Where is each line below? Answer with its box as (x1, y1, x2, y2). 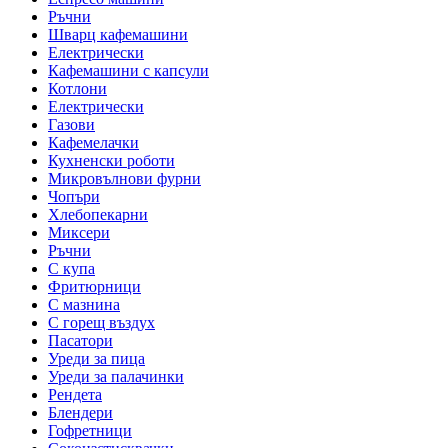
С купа (48, 260, 95, 278)
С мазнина (48, 296, 120, 314)
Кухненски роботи (48, 152, 175, 170)
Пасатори (48, 332, 113, 350)
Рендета (48, 386, 102, 404)
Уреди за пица (48, 350, 145, 368)
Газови (48, 116, 95, 134)
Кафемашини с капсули (48, 62, 209, 80)
